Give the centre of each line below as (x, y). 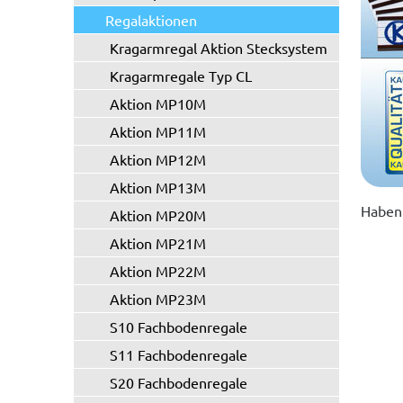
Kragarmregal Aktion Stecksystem (219, 48)
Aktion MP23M (158, 299)
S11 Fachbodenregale (179, 354)
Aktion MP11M (158, 131)
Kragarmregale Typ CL (181, 76)
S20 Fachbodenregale (179, 382)
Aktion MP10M (158, 103)
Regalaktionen (151, 20)
